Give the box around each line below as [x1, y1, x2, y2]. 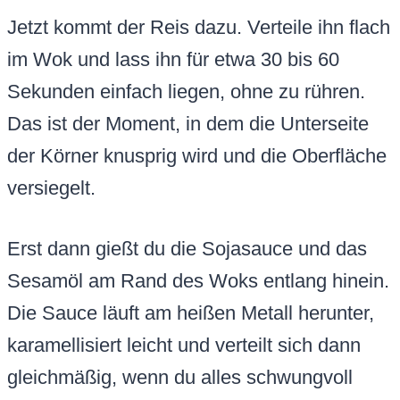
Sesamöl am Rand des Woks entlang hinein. [7, 270, 389, 293]
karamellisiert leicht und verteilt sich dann [7, 334, 361, 357]
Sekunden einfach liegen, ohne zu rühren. [7, 80, 365, 104]
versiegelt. [7, 177, 96, 200]
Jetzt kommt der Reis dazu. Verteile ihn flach [7, 16, 390, 39]
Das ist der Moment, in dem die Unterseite [7, 112, 369, 136]
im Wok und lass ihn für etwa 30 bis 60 [7, 48, 339, 71]
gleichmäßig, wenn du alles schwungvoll [7, 366, 353, 389]
